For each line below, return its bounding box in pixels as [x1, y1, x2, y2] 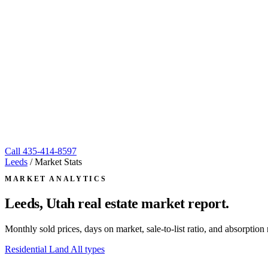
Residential [5, 243, 49, 254]
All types [71, 243, 105, 254]
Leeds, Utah [5, 195, 78, 211]
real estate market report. [78, 195, 229, 211]
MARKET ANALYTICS [5, 175, 107, 183]
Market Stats [35, 157, 82, 167]
